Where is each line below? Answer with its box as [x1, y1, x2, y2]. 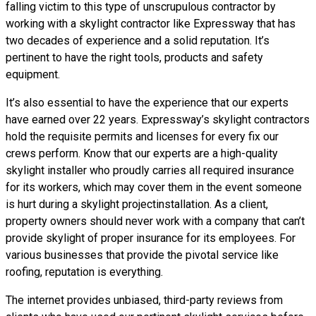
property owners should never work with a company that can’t [6, 214, 305, 228]
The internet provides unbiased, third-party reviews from [6, 293, 283, 307]
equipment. [6, 68, 60, 81]
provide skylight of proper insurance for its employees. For [6, 231, 296, 245]
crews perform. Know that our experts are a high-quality [6, 147, 278, 160]
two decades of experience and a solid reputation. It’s [6, 34, 269, 47]
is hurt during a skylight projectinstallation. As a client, [6, 197, 268, 211]
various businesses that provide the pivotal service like [6, 248, 279, 262]
